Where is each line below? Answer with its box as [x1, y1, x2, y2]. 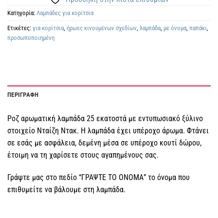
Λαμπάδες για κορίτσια [36, 9, 93, 17]
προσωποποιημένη [7, 34, 54, 41]
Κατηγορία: [7, 9, 36, 17]
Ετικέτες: [7, 24, 33, 32]
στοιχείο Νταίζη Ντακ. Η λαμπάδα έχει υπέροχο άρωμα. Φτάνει [7, 126, 209, 136]
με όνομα [163, 24, 186, 32]
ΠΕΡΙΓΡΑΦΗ [7, 91, 39, 99]
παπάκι [189, 24, 207, 32]
